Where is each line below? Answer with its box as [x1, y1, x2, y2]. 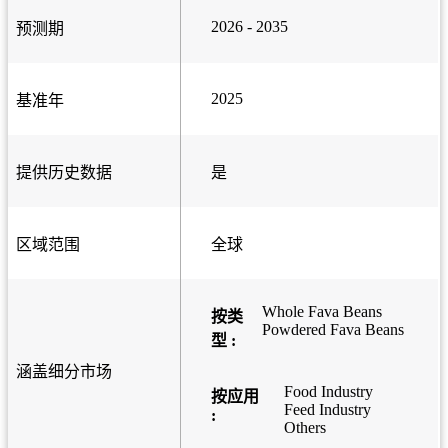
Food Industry [283, 383, 373, 401]
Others [283, 419, 326, 437]
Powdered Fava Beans [261, 321, 404, 339]
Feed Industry [283, 401, 371, 419]
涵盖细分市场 [16, 363, 112, 381]
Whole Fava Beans [261, 303, 382, 321]
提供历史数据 [16, 164, 112, 182]
